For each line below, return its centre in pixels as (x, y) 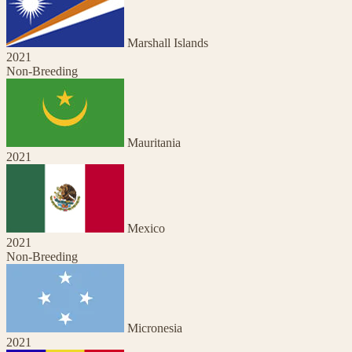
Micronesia (155, 328)
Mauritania (154, 142)
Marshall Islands (168, 42)
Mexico (146, 228)
